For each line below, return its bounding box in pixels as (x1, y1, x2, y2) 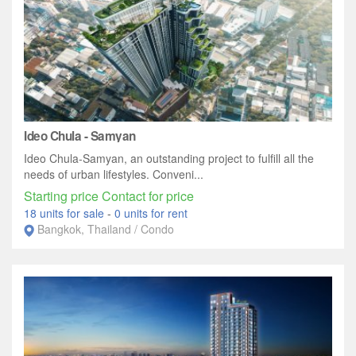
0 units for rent (114, 205, 188, 222)
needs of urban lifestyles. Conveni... (24, 166, 203, 183)
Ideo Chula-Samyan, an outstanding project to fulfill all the (24, 150, 314, 167)
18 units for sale (24, 205, 107, 222)
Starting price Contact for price (24, 187, 194, 206)
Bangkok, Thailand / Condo (37, 221, 174, 238)
